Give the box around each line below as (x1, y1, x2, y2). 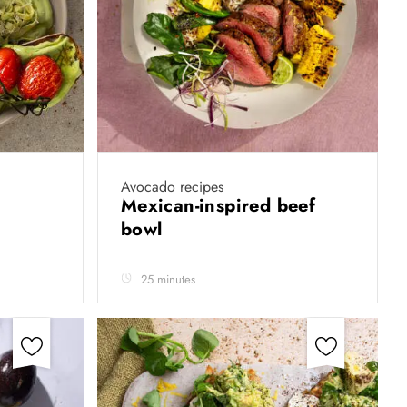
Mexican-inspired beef (120, 193, 316, 219)
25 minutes (140, 271, 195, 288)
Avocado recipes (120, 176, 223, 197)
